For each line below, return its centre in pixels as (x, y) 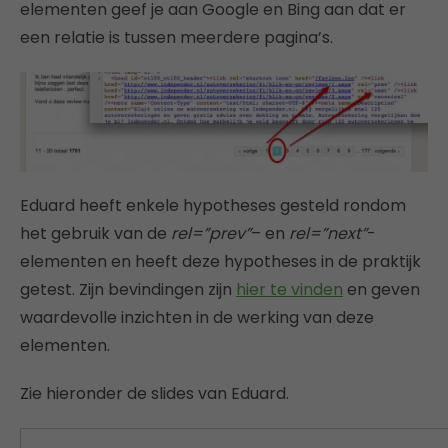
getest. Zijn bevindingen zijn (128, 290)
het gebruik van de (95, 234)
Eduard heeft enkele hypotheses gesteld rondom (213, 206)
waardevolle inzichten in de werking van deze (197, 318)
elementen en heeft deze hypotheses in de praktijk (220, 262)
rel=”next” (328, 234)
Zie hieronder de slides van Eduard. (154, 394)
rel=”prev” (211, 234)
